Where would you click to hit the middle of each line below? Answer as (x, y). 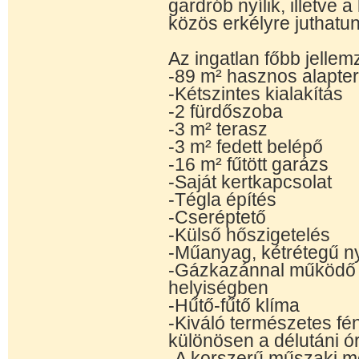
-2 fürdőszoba (226, 111)
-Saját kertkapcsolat (250, 182)
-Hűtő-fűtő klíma (234, 305)
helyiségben (218, 288)
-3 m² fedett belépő (246, 147)
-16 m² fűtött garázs (248, 164)
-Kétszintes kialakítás (256, 94)
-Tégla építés (222, 200)
